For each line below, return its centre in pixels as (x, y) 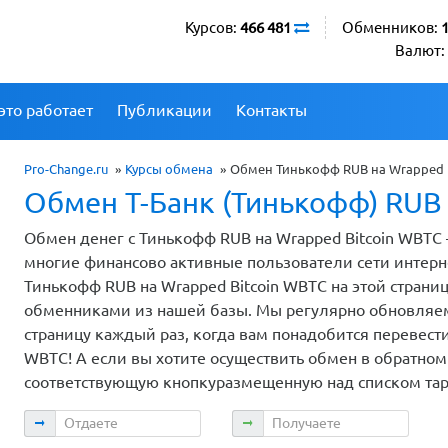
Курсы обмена (169, 168)
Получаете (270, 420)
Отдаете (53, 420)
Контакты (271, 109)
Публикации (164, 109)
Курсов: (212, 27)
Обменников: (391, 27)
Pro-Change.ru (66, 168)
